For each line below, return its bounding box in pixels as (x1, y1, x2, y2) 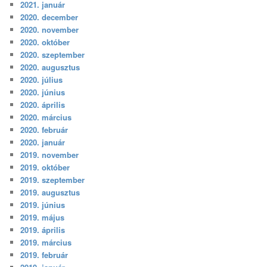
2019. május (20, 212, 65, 223)
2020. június (20, 86, 66, 98)
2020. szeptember (20, 49, 85, 61)
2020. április (20, 99, 66, 111)
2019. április (20, 224, 66, 236)
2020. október (20, 36, 70, 48)
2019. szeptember (20, 174, 85, 186)
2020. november (20, 24, 79, 36)
